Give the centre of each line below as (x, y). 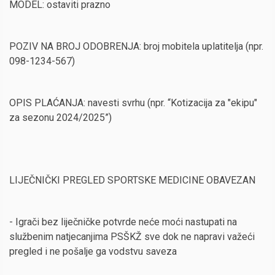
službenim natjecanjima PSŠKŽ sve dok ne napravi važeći (132, 237)
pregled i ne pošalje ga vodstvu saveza (93, 251)
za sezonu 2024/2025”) (60, 118)
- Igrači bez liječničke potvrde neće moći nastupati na (123, 222)
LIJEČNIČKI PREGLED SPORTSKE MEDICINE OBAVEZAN (132, 180)
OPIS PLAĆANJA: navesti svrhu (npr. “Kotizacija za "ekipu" (133, 103)
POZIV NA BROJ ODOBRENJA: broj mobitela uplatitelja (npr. (136, 46)
